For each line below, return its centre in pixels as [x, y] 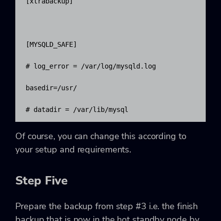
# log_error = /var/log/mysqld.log [91, 66]
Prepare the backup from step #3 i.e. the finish [107, 206]
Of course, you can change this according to [101, 136]
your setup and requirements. [74, 150]
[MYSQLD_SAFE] [51, 45]
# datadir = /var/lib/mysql [77, 110]
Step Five [41, 181]
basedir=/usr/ [51, 88]
